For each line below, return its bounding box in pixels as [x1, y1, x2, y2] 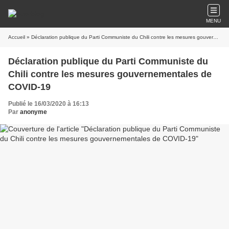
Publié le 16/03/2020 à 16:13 [8, 100, 89, 107]
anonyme [20, 108, 47, 116]
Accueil [8, 34, 25, 40]
